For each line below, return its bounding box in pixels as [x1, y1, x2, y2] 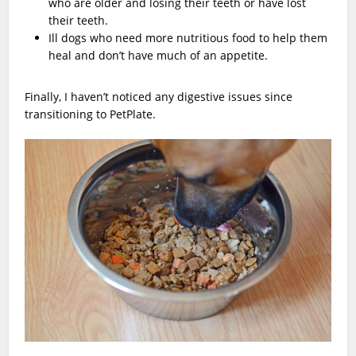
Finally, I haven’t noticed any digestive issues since [25, 88, 293, 104]
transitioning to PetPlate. [25, 106, 157, 122]
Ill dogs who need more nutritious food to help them [48, 29, 328, 45]
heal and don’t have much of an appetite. [48, 47, 269, 63]
